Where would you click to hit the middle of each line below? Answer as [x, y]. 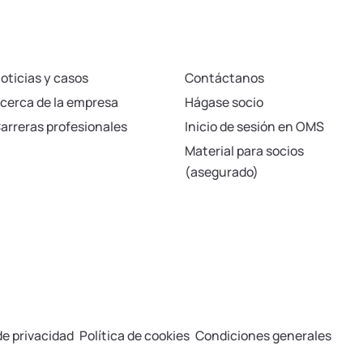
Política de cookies [134, 336]
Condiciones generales [263, 336]
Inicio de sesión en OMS [255, 127]
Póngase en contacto [238, 56]
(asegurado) [222, 172]
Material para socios [245, 151]
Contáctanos [225, 78]
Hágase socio [224, 102]
